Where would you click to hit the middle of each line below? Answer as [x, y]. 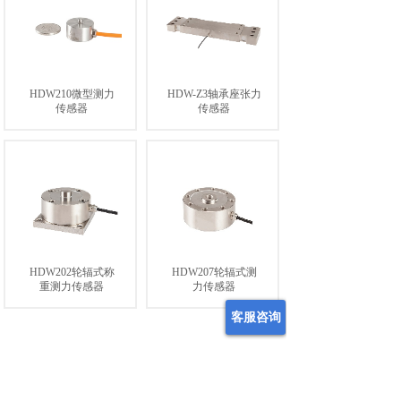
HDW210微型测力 [72, 94]
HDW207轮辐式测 [214, 272]
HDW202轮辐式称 [72, 272]
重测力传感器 [72, 286]
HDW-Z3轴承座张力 [214, 94]
